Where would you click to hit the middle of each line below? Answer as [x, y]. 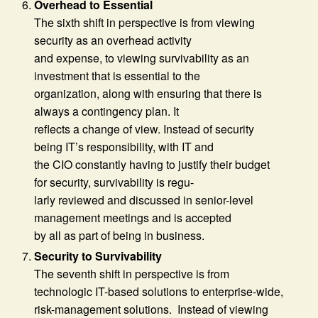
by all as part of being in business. [120, 235]
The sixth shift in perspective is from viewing [145, 22]
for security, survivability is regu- [114, 182]
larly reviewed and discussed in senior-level [144, 199]
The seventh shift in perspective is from [132, 273]
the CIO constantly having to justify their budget [152, 164]
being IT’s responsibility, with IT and [124, 146]
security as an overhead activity [113, 40]
